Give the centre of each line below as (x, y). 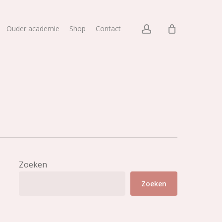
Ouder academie (33, 28)
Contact (108, 28)
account (170, 28)
